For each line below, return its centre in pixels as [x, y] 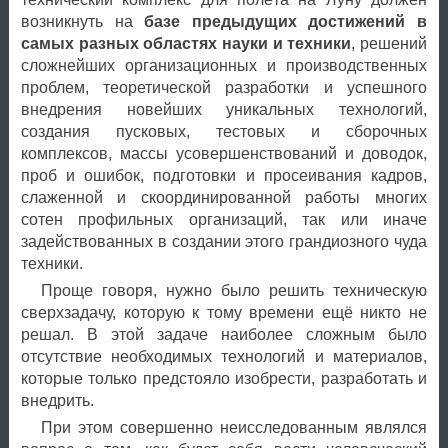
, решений [389, 44]
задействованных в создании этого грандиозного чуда [223, 242]
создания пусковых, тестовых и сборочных [223, 132]
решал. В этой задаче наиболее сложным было [223, 335]
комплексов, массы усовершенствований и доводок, [223, 154]
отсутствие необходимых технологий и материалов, [223, 357]
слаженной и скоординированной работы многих [223, 198]
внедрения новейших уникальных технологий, [223, 110]
